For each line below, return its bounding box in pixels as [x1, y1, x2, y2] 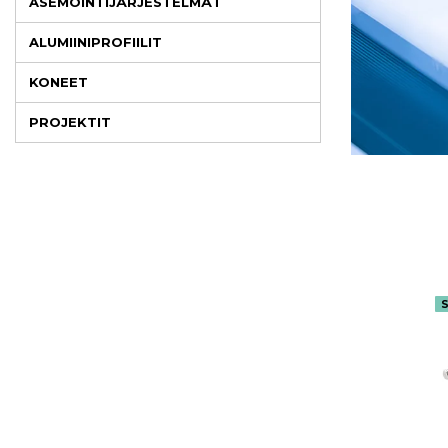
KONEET [29, 74, 88, 90]
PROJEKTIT [29, 114, 111, 130]
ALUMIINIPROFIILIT [29, 34, 162, 50]
